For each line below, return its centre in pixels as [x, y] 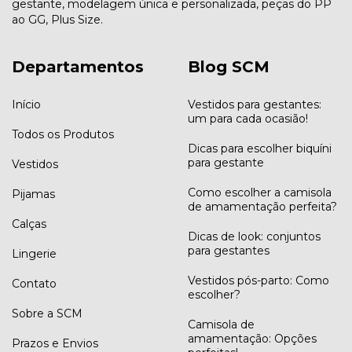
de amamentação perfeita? [262, 206]
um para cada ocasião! [248, 118]
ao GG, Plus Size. [57, 20]
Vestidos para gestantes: [255, 104]
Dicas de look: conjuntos [254, 236]
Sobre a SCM [47, 313]
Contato [34, 283]
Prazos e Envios [55, 343]
